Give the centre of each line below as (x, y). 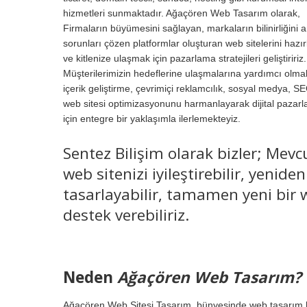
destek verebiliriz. (126, 214)
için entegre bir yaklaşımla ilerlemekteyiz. (152, 119)
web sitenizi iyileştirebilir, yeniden (184, 173)
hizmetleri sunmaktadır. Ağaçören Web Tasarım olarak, (182, 13)
